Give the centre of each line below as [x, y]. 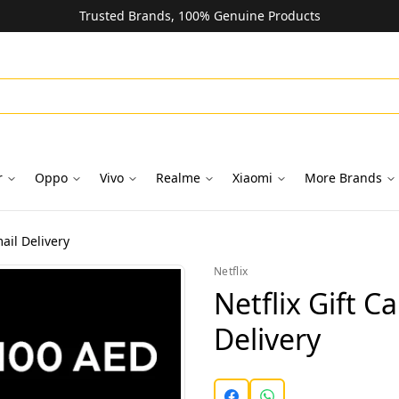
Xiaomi [252, 178]
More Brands [343, 178]
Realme [178, 178]
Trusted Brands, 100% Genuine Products [200, 16]
